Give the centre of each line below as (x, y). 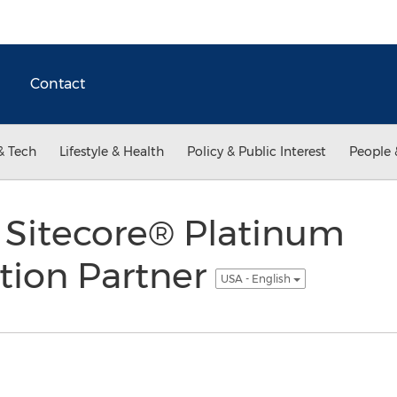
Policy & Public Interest (257, 152)
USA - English (257, 278)
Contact (58, 84)
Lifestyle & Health (112, 152)
